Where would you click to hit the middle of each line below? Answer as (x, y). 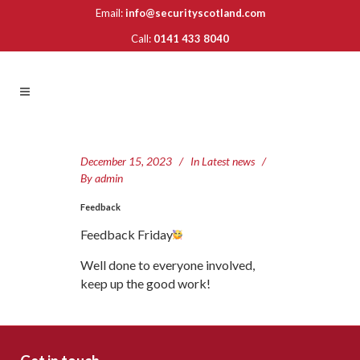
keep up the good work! (145, 283)
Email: (110, 13)
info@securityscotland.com (195, 13)
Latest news (228, 161)
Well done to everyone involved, (168, 265)
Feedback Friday (127, 234)
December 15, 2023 (126, 161)
